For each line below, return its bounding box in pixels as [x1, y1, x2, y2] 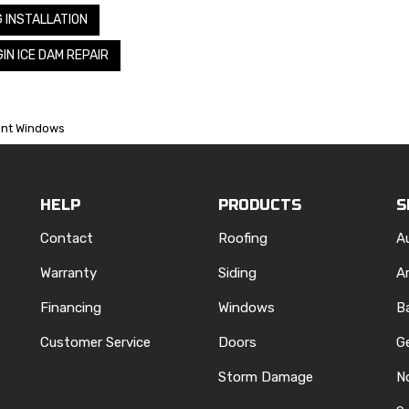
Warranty [40, 264, 97, 281]
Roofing [218, 229, 267, 246]
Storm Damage [218, 368, 313, 385]
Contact [40, 229, 93, 246]
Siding [218, 264, 257, 281]
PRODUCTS [218, 195, 301, 214]
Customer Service [40, 333, 151, 351]
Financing [40, 299, 101, 316]
